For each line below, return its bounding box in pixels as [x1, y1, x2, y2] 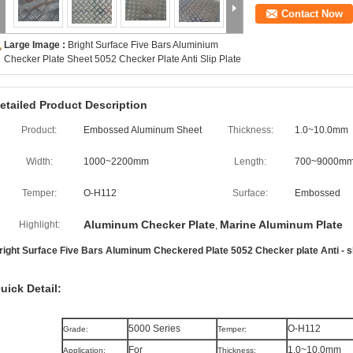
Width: [25, 156, 53, 167]
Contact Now [281, 8, 343, 20]
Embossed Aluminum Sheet [84, 124, 202, 136]
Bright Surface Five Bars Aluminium [68, 39, 218, 50]
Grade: [63, 325, 88, 333]
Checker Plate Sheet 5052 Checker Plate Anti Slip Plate [4, 54, 241, 65]
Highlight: [18, 219, 60, 230]
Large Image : [4, 39, 68, 50]
